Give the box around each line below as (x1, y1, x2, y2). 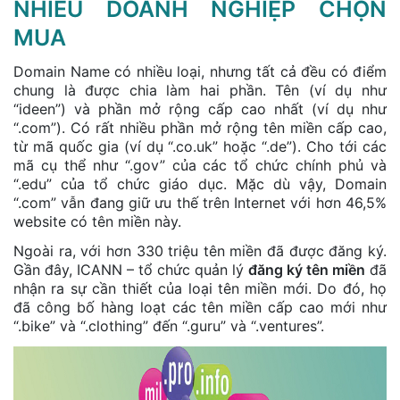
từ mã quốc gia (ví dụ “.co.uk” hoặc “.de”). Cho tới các (13, 137, 387, 155)
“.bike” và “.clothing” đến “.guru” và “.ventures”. (13, 316, 324, 335)
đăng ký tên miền (248, 260, 365, 279)
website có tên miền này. (13, 212, 181, 230)
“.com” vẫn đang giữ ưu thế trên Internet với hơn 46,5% (13, 193, 387, 212)
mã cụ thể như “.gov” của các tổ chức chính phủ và (13, 155, 387, 174)
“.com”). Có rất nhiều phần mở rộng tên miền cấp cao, (13, 118, 387, 137)
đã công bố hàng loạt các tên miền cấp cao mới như (13, 297, 387, 316)
